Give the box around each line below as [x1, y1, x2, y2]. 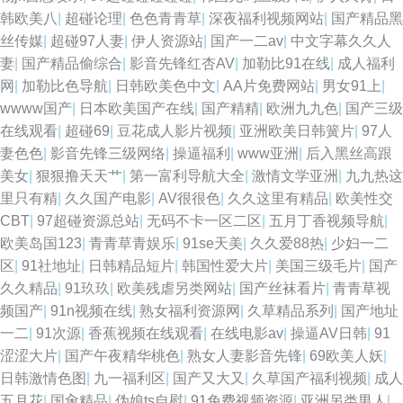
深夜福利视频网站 [209, 11, 324, 26]
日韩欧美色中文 [115, 78, 216, 94]
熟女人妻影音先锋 [187, 348, 302, 363]
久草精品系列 [247, 303, 334, 318]
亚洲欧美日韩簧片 [239, 123, 354, 139]
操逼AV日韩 [291, 326, 367, 341]
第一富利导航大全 [130, 168, 245, 184]
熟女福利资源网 [139, 303, 240, 318]
